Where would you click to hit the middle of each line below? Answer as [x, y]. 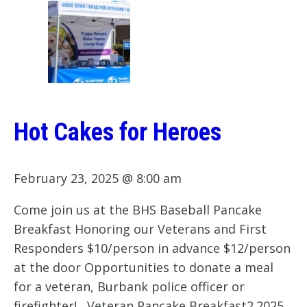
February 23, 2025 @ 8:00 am [98, 179]
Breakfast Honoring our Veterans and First [140, 229]
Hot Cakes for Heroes [118, 133]
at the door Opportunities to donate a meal [144, 268]
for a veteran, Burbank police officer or [129, 287]
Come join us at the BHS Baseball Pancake [138, 210]
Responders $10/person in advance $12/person [152, 248]
